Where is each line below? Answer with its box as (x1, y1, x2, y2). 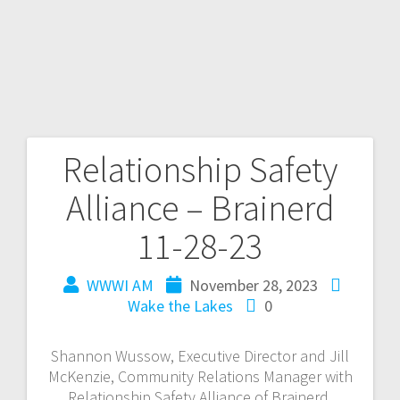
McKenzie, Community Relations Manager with (47, 365, 353, 387)
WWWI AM (87, 274, 154, 296)
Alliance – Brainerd (65, 185, 335, 230)
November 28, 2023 (189, 274, 318, 296)
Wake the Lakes (128, 295, 233, 316)
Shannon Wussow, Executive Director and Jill (51, 345, 349, 366)
